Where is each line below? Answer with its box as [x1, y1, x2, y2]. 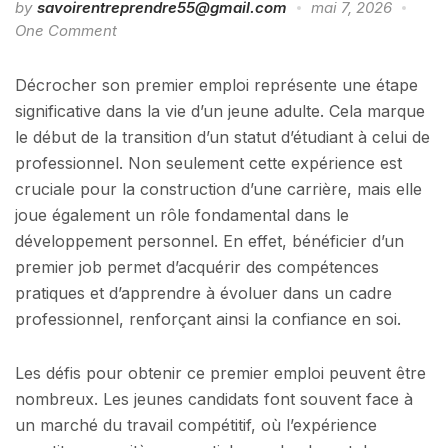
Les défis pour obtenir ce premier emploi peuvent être [15, 362, 426, 383]
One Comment [15, 21, 117, 40]
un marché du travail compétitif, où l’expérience [15, 414, 377, 435]
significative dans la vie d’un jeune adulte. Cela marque [15, 101, 425, 121]
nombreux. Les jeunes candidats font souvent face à [15, 388, 413, 409]
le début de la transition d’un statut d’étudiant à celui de [15, 127, 430, 147]
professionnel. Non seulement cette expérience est [15, 153, 402, 173]
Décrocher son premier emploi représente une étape [15, 75, 418, 95]
